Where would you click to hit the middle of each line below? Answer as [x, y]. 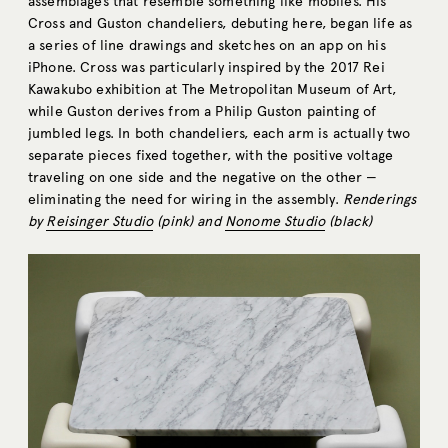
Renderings [379, 199]
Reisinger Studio [100, 221]
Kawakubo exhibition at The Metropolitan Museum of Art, [212, 89]
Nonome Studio [275, 221]
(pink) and [189, 221]
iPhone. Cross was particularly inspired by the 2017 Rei [206, 67]
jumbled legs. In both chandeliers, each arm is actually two [219, 133]
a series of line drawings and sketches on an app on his [207, 45]
